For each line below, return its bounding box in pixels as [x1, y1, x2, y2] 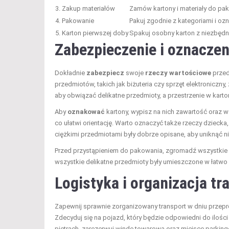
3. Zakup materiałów [55, 5, 115, 13]
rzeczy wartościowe [145, 69, 211, 77]
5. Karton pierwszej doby [55, 29, 128, 37]
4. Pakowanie [55, 17, 94, 25]
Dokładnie [55, 69, 86, 77]
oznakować [67, 108, 105, 116]
